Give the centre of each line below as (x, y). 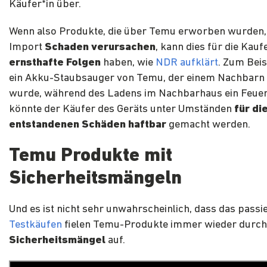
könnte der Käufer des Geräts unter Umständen (122, 110)
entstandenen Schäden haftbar (89, 125)
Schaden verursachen (100, 48)
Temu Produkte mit (91, 156)
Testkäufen (35, 225)
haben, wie (128, 63)
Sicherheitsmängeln (95, 179)
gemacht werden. (209, 125)
